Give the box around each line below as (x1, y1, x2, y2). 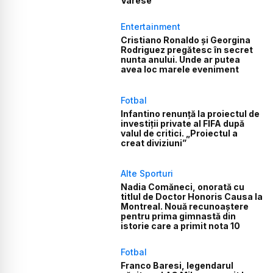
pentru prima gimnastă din (121, 210, 236, 221)
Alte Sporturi (121, 168, 174, 179)
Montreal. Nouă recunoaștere (121, 200, 249, 211)
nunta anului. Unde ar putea (121, 54, 241, 65)
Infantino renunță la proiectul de (121, 108, 260, 119)
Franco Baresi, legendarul (121, 260, 234, 271)
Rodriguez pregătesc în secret (121, 44, 253, 55)
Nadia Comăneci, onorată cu (121, 181, 245, 192)
